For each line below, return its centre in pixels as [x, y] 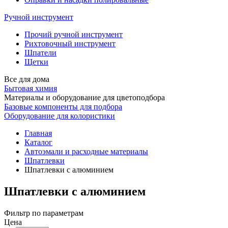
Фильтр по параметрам [44, 213]
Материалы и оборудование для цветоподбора [84, 98]
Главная [38, 133]
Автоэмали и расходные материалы [86, 152]
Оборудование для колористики [60, 116]
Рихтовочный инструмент [70, 44]
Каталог [38, 142]
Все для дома [27, 79]
